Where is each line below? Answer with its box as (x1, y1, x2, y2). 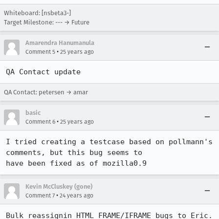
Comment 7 (25, 192, 55, 199)
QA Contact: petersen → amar (4, 88, 88, 96)
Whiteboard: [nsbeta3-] (4, 9, 71, 17)
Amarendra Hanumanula (25, 39, 94, 46)
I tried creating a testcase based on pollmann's (6, 137, 213, 146)
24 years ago (60, 192, 93, 199)
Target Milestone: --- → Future (4, 19, 89, 26)
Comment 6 (25, 118, 55, 125)
